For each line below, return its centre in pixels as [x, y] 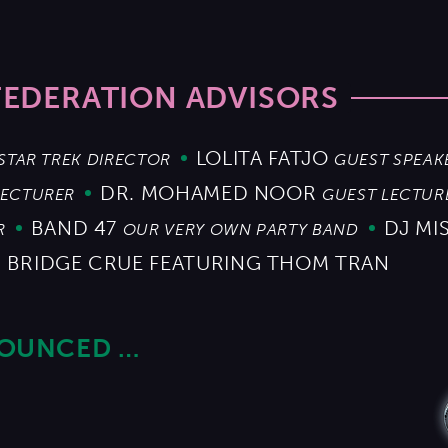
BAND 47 [74, 228]
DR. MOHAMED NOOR [208, 193]
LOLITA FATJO [262, 158]
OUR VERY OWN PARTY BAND [240, 230]
